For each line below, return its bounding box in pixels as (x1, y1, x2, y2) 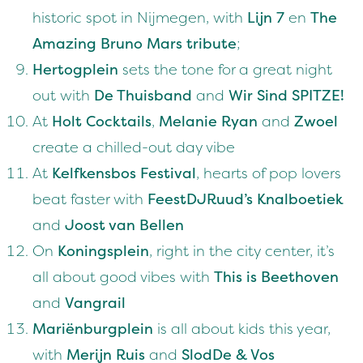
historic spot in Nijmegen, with (32, 9, 247, 28)
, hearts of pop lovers (196, 164, 341, 183)
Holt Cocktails (52, 113, 152, 131)
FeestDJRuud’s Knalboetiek (147, 190, 344, 209)
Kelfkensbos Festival (52, 164, 196, 183)
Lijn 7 (247, 9, 288, 28)
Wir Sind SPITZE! (228, 87, 344, 105)
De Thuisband (94, 87, 192, 105)
